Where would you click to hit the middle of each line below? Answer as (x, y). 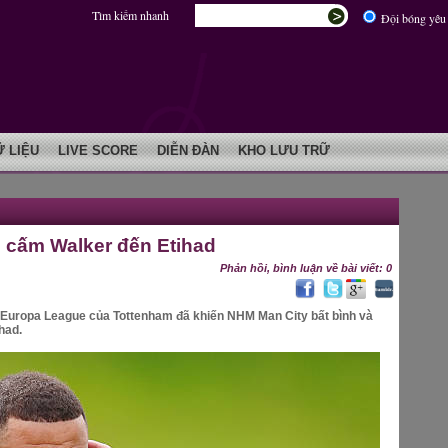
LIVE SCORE (98, 150)
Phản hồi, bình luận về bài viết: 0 (306, 268)
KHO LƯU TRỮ (284, 150)
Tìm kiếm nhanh (130, 15)
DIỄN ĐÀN (188, 150)
